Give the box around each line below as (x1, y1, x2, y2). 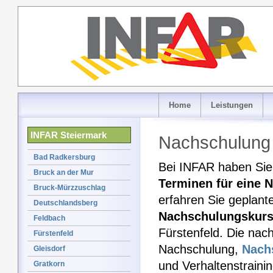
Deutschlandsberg (34, 199, 97, 207)
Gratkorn (34, 260, 65, 268)
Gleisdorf (34, 244, 65, 253)
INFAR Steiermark (30, 130, 107, 140)
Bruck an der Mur (34, 168, 94, 177)
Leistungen (211, 101, 253, 110)
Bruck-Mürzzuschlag (34, 183, 105, 192)
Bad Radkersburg (34, 153, 95, 161)
